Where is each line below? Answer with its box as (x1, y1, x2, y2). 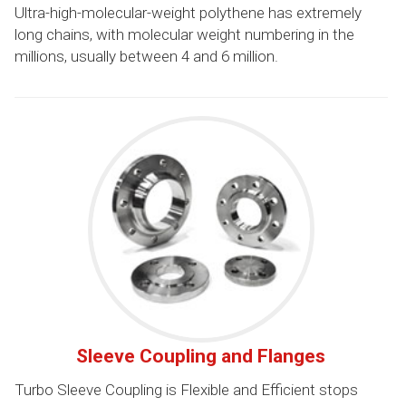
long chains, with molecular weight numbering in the (14, 24, 354, 43)
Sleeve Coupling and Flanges (76, 344, 326, 367)
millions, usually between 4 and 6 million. (14, 46, 278, 65)
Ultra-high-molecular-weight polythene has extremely (14, 3, 362, 22)
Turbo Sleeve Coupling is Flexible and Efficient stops (14, 380, 358, 399)
